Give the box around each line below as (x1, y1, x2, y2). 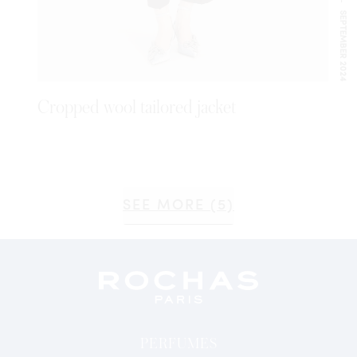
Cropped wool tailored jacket (37, 97, 237, 118)
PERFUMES (139, 335, 218, 351)
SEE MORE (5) (123, 198, 234, 214)
